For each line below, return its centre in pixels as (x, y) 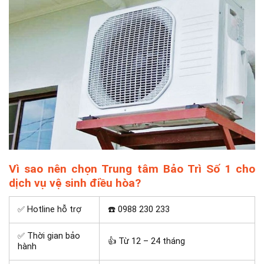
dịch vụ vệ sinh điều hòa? (75, 183)
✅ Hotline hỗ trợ (50, 209)
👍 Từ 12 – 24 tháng (147, 241)
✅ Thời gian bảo (49, 236)
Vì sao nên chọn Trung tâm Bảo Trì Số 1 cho (132, 169)
